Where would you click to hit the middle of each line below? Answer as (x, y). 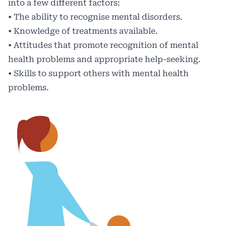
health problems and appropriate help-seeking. (104, 59)
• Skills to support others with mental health (98, 73)
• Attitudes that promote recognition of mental (103, 45)
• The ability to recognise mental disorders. (95, 17)
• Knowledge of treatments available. (83, 31)
